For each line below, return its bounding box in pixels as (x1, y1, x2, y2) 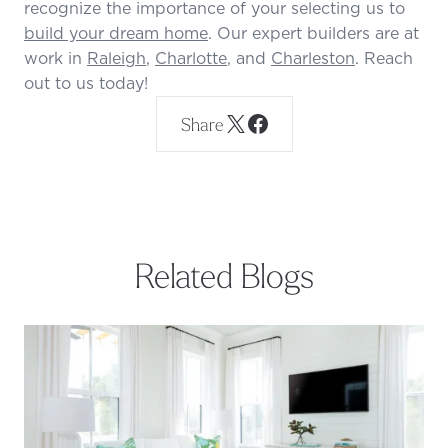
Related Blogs (134, 252, 314, 295)
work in (24, 46, 87, 69)
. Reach (355, 46, 413, 69)
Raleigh (87, 46, 146, 69)
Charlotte (155, 46, 227, 69)
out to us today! (24, 71, 148, 94)
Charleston (271, 46, 355, 69)
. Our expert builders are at (208, 21, 419, 44)
